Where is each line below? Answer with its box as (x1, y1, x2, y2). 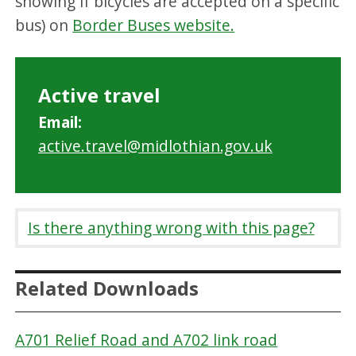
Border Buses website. (72, 14, 235, 36)
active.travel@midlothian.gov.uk (37, 134, 273, 157)
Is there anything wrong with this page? (27, 216, 315, 238)
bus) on (15, 14, 73, 36)
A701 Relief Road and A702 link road (15, 328, 278, 350)
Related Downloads (15, 275, 199, 302)
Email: (37, 110, 82, 133)
